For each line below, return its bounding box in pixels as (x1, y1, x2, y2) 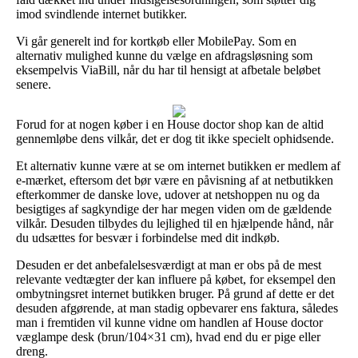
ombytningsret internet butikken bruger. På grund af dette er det (16, 286, 334, 300)
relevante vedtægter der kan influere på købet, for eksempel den (16, 272, 336, 286)
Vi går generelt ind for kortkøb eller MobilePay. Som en (16, 34, 296, 48)
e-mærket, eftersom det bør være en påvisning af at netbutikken (16, 173, 333, 187)
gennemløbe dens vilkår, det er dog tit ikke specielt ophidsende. (16, 131, 334, 145)
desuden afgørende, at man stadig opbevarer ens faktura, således (16, 300, 338, 315)
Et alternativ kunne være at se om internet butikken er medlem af (16, 158, 340, 173)
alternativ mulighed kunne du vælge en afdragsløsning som (16, 48, 312, 62)
